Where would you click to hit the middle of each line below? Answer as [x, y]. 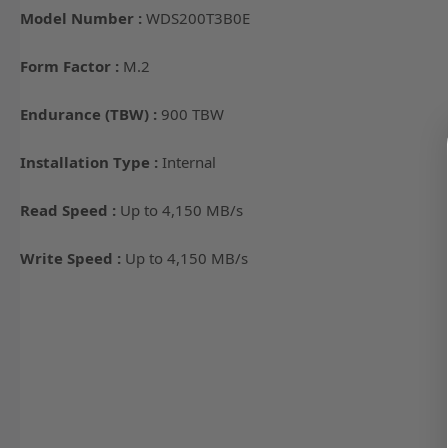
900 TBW [192, 114]
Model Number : [83, 18]
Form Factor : [71, 66]
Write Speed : [72, 258]
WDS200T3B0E [198, 18]
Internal [189, 162]
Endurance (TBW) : [90, 114]
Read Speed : [70, 210]
